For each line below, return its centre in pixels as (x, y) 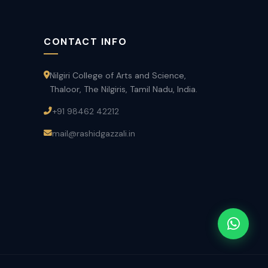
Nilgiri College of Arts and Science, (118, 75)
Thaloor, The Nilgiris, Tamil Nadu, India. (124, 89)
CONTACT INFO (86, 42)
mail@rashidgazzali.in (94, 133)
